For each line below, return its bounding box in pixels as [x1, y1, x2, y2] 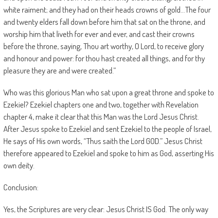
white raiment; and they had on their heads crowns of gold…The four [3, 4, 211, 15]
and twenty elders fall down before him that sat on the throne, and [3, 17, 205, 27]
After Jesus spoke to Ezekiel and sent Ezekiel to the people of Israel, [3, 124, 212, 134]
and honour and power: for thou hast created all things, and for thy [3, 53, 205, 63]
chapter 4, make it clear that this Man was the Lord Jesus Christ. [3, 111, 199, 122]
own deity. [3, 160, 35, 170]
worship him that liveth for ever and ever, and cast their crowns [3, 29, 195, 39]
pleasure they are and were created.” [3, 65, 116, 75]
